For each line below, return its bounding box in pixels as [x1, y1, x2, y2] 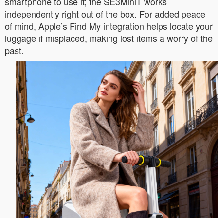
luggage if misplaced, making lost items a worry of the [5, 32, 213, 44]
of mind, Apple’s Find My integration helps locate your [5, 19, 213, 32]
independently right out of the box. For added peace [5, 7, 205, 20]
